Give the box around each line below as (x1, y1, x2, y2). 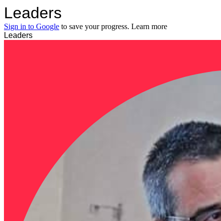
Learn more (131, 22, 167, 31)
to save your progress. (59, 22, 131, 31)
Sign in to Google (4, 22, 59, 31)
